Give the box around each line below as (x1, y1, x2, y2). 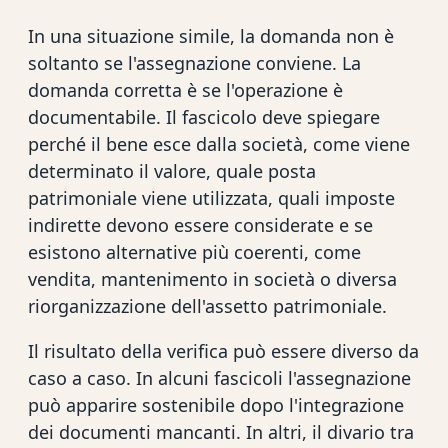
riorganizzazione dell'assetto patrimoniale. (28, 293, 387, 318)
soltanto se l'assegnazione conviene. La (28, 50, 361, 75)
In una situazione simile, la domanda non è (28, 23, 394, 48)
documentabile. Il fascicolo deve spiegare (28, 104, 380, 129)
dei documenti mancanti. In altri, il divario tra (28, 419, 414, 444)
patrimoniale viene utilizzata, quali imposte (28, 185, 395, 210)
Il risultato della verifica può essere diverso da (28, 338, 419, 363)
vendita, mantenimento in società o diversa (28, 266, 397, 291)
